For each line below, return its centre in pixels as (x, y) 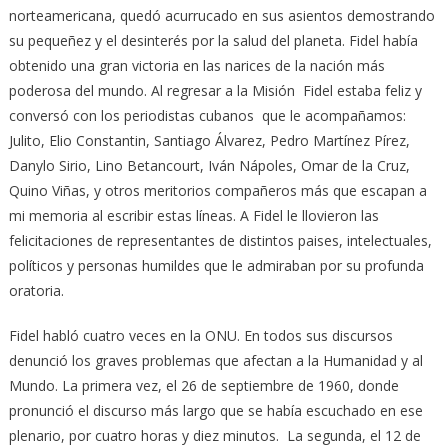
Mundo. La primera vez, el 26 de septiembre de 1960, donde (203, 386)
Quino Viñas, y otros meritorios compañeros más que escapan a (217, 191)
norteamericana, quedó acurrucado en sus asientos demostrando (221, 16)
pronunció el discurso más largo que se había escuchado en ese (215, 411)
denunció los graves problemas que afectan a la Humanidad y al (215, 361)
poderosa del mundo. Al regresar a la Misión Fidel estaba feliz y (215, 91)
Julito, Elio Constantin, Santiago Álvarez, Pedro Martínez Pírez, (209, 141)
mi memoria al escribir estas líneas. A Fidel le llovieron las (193, 216)
